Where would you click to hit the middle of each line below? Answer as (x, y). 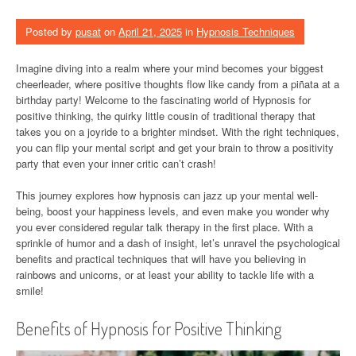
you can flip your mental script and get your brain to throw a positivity (175, 147)
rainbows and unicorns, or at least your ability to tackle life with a (165, 275)
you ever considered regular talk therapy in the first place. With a (164, 227)
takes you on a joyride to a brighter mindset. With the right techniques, (178, 132)
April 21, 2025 (150, 31)
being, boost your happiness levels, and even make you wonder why (173, 211)
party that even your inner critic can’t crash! (116, 163)
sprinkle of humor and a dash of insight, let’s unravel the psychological (178, 243)
